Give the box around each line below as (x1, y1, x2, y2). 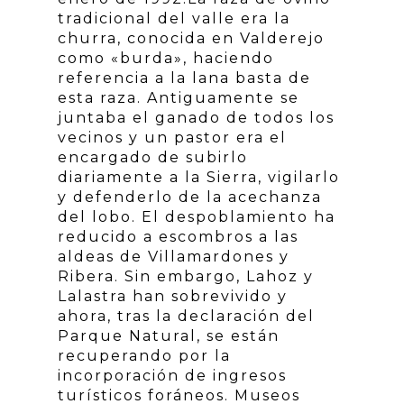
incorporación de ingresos (58, 367, 287, 384)
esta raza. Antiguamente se (58, 89, 299, 106)
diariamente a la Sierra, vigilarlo (58, 169, 340, 186)
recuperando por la (58, 347, 231, 364)
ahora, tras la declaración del (58, 308, 315, 325)
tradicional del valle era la (58, 10, 290, 27)
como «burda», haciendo (58, 50, 274, 67)
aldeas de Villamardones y (58, 248, 289, 265)
